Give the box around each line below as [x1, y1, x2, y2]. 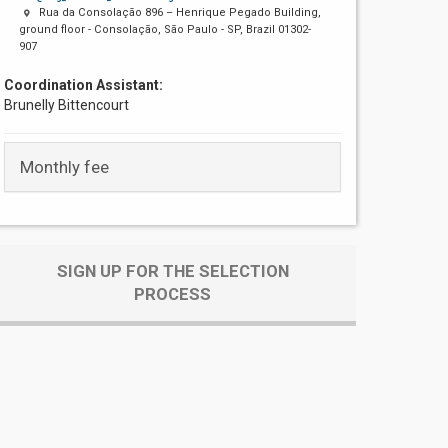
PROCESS [134, 283, 212, 304]
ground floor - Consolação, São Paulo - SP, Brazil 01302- [19, 22, 312, 36]
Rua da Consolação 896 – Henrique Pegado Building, [39, 5, 322, 19]
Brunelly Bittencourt [4, 96, 130, 113]
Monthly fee [20, 156, 110, 177]
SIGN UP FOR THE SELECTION [56, 260, 289, 281]
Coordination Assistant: [4, 76, 164, 93]
